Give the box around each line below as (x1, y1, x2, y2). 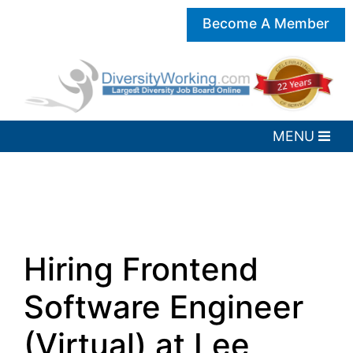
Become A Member (203, 15, 329, 32)
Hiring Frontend (24, 250, 258, 289)
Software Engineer (24, 288, 303, 327)
